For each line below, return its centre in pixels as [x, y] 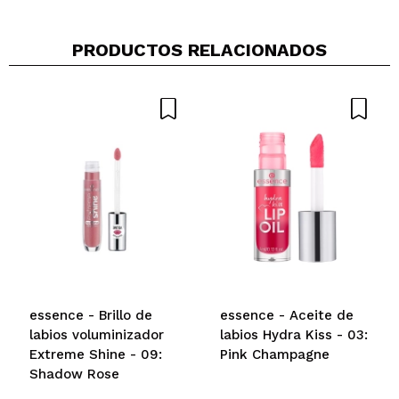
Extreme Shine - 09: [96, 354]
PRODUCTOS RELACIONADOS [199, 49]
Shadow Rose [74, 374]
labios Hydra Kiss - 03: [294, 334]
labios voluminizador [97, 334]
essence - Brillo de [91, 315]
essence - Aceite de [287, 315]
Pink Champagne [275, 354]
